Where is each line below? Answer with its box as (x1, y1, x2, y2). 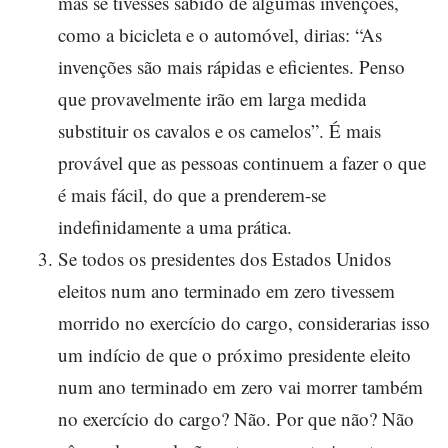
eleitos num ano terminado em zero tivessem (58, 278, 395, 303)
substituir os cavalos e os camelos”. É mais (58, 118, 381, 143)
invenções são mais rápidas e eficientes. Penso (58, 54, 405, 79)
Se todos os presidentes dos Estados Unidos (58, 246, 391, 271)
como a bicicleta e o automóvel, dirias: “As (58, 22, 382, 47)
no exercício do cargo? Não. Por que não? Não (58, 406, 414, 431)
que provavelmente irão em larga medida (58, 86, 366, 111)
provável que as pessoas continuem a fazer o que (58, 150, 426, 175)
